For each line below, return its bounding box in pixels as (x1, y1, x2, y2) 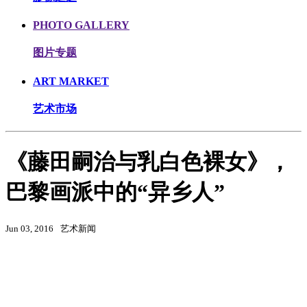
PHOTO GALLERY (33, 19, 130, 32)
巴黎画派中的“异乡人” (5, 179, 225, 204)
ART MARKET (33, 75, 109, 87)
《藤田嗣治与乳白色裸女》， (5, 149, 291, 174)
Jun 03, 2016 (5, 223, 53, 234)
